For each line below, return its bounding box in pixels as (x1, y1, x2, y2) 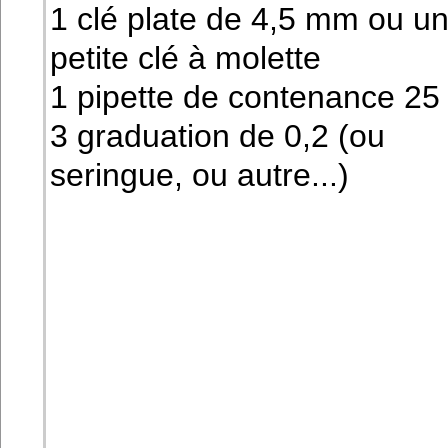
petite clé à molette (50, 40, 321, 77)
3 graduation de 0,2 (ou (50, 118, 385, 155)
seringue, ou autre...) (50, 157, 349, 194)
